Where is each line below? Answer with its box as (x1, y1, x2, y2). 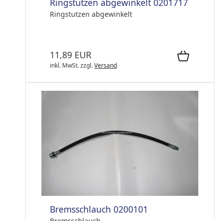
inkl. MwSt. (50, 61, 79, 70)
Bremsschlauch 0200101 (50, 203, 148, 215)
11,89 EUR (50, 49, 91, 61)
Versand (94, 61, 117, 70)
